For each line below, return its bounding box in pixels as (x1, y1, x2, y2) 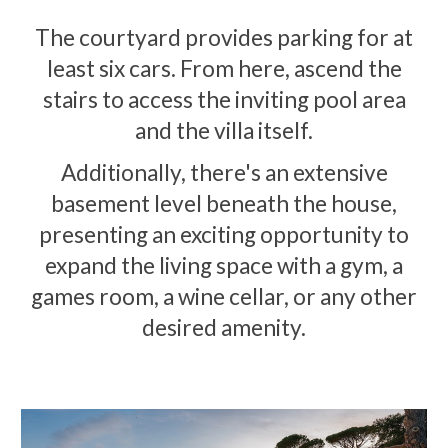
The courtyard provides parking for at (35, 24, 413, 51)
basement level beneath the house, (51, 189, 397, 217)
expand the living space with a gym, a (45, 251, 403, 279)
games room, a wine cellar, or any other (31, 282, 417, 310)
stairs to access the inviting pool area (42, 86, 406, 113)
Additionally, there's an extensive (60, 158, 388, 186)
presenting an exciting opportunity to (39, 220, 409, 248)
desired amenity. (142, 313, 306, 341)
